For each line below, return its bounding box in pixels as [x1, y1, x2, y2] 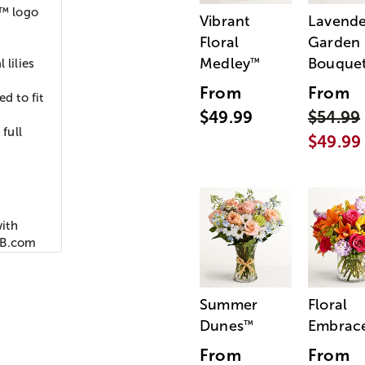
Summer [200, 297, 258, 314]
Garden [308, 34, 361, 51]
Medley [200, 55, 251, 73]
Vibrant [200, 13, 250, 30]
